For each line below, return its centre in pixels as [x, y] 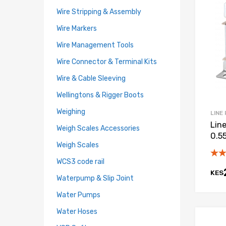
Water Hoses [77, 211]
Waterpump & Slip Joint [95, 178]
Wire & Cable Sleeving [91, 78]
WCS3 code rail [80, 161]
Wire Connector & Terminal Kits [107, 61]
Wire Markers [77, 28]
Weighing [71, 111]
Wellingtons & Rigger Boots [100, 95]
